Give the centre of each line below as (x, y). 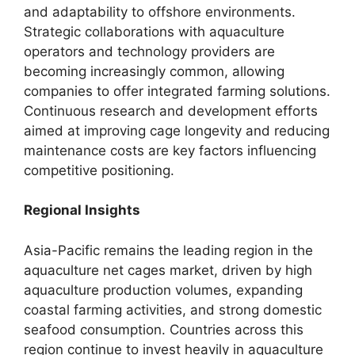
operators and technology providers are (149, 51)
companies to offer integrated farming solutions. (177, 91)
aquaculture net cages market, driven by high (168, 270)
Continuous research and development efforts (171, 111)
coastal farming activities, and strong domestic (173, 309)
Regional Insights (82, 210)
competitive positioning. (99, 170)
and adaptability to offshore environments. (160, 11)
